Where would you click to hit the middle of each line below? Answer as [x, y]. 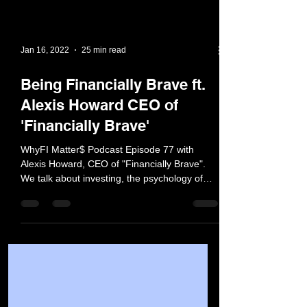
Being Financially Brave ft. [113, 112]
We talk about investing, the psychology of [112, 206]
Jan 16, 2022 [45, 77]
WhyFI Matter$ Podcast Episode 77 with [107, 177]
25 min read [104, 77]
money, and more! [60, 220]
